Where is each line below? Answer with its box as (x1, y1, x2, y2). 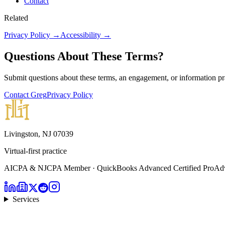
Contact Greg (4, 90, 47, 99)
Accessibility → (60, 31, 111, 40)
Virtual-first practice (4, 147, 67, 155)
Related (4, 14, 28, 23)
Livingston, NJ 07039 (4, 130, 73, 138)
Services (12, 195, 39, 203)
